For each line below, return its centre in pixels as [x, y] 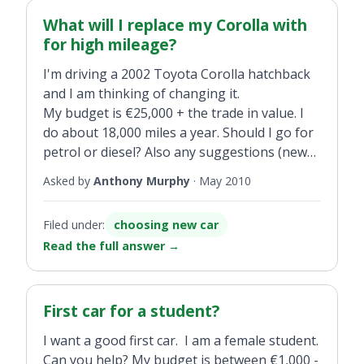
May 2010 [225, 180]
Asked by [68, 180]
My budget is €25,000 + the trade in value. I [173, 113]
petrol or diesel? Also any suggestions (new [175, 152]
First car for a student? [131, 310]
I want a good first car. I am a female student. [181, 340]
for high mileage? [110, 45]
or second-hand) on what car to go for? [162, 172]
